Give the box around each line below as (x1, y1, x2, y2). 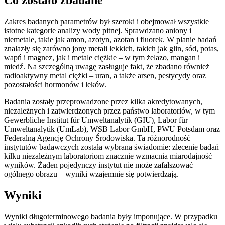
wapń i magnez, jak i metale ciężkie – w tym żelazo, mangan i (4, 53, 200, 62)
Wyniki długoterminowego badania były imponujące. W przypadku (4, 212, 217, 221)
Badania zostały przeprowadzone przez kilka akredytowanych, (4, 97, 202, 106)
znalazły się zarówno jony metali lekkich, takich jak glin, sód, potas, (4, 44, 219, 53)
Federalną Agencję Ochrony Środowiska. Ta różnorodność (4, 134, 190, 143)
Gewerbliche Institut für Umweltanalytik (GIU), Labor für (4, 116, 188, 125)
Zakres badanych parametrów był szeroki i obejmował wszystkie (4, 17, 209, 26)
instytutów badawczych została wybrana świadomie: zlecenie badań (4, 143, 219, 152)
